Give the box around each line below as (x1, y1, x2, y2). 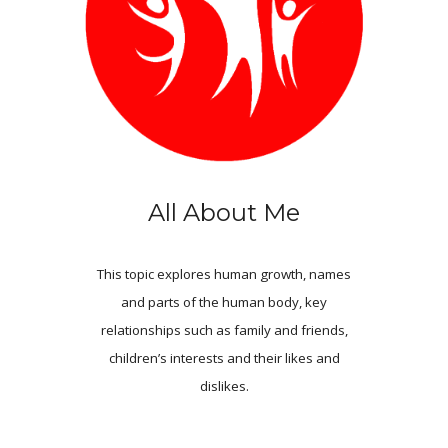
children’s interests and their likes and (108, 349, 340, 368)
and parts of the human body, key (121, 293, 327, 312)
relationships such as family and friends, (100, 321, 348, 340)
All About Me (148, 198, 300, 228)
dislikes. (199, 377, 249, 396)
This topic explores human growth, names (97, 265, 351, 284)
